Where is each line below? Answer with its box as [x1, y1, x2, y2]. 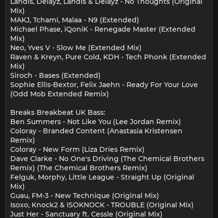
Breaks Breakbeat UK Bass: [10, 108, 105, 117]
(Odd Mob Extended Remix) [10, 90, 109, 99]
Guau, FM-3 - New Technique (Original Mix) [10, 191, 159, 200]
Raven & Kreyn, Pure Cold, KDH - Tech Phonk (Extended [10, 53, 206, 62]
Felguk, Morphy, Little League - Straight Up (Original [10, 173, 194, 182]
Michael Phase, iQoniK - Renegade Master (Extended [10, 25, 196, 34]
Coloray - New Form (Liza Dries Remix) [10, 145, 145, 154]
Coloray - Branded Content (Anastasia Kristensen [10, 127, 182, 136]
